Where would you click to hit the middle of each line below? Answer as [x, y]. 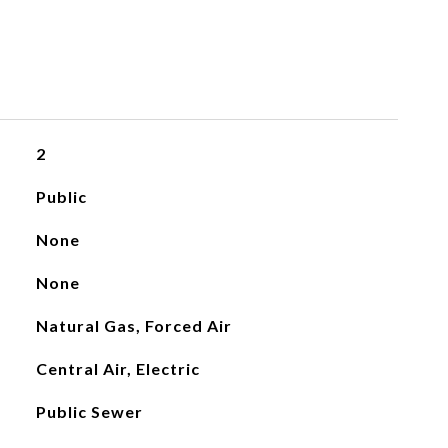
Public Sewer [89, 411]
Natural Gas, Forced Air [133, 325]
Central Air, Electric [117, 368]
